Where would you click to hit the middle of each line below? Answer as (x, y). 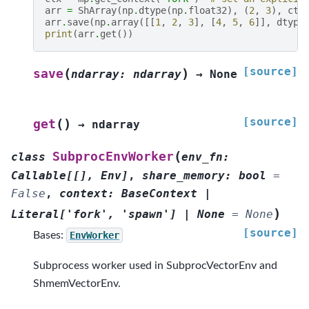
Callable (39, 175)
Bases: (50, 235)
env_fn (202, 157)
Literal (35, 214)
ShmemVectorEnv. (77, 284)
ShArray (97, 10)
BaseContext (159, 193)
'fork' (87, 214)
